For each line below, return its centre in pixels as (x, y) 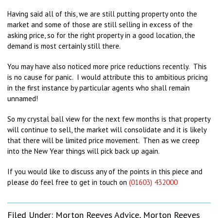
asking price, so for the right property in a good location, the (101, 35)
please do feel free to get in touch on (68, 182)
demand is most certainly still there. (64, 46)
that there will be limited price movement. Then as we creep (103, 140)
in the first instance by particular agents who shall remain (99, 88)
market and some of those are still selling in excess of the (100, 25)
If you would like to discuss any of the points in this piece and (105, 172)
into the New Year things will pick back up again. (83, 151)
